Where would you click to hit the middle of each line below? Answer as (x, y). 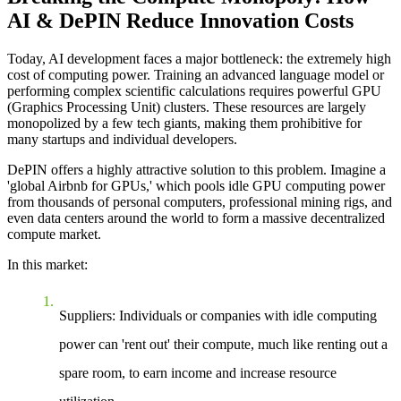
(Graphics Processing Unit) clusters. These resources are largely (187, 107)
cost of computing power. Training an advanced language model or (196, 75)
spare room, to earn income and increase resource (198, 373)
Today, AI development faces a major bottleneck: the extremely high (199, 59)
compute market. (54, 235)
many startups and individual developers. (122, 140)
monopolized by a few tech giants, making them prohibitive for (184, 124)
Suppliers (85, 316)
